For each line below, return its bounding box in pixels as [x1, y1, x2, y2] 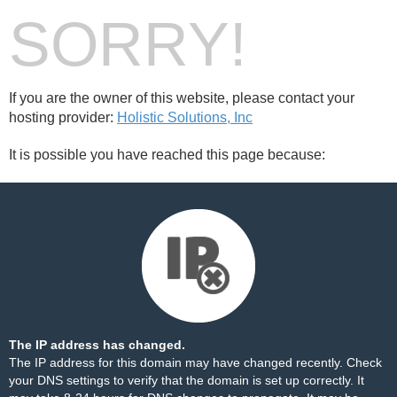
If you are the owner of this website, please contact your [9, 90, 354, 105]
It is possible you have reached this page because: [9, 147, 325, 162]
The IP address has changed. [9, 338, 185, 352]
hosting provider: [9, 110, 117, 125]
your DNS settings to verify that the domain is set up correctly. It [9, 373, 364, 387]
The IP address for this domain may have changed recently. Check [9, 355, 382, 370]
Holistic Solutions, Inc [117, 110, 253, 125]
